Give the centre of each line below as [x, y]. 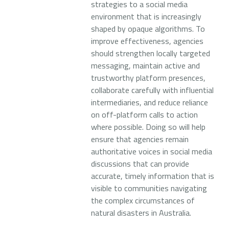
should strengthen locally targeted [151, 53]
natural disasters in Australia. [141, 213]
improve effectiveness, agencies [147, 41]
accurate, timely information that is [153, 176]
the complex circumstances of [143, 200]
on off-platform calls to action [144, 114]
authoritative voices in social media [152, 151]
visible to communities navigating [149, 188]
